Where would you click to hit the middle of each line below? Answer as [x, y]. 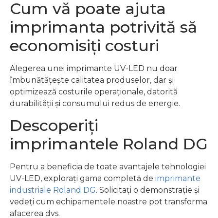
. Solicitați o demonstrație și [148, 190]
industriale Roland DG [53, 190]
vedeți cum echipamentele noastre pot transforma [109, 202]
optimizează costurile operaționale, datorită [94, 91]
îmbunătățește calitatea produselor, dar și [92, 80]
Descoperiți [54, 126]
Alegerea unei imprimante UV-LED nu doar [94, 68]
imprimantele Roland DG [109, 144]
